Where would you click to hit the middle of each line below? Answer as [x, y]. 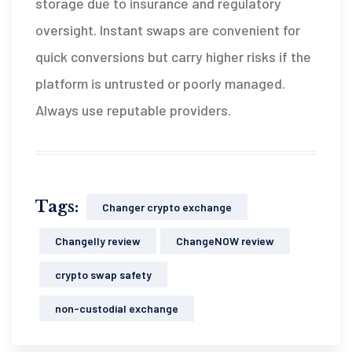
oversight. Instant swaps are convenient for [168, 29]
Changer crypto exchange [167, 207]
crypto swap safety [103, 274]
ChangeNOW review [225, 240]
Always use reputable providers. [133, 110]
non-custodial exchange [117, 308]
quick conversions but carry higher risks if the [173, 56]
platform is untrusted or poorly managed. [160, 83]
